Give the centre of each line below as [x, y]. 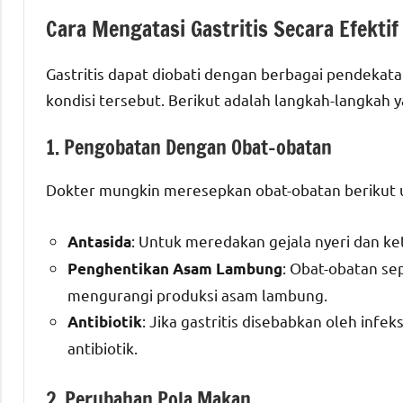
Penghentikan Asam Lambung [175, 268]
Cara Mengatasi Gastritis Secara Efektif [222, 29]
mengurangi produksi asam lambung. [197, 294]
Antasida [99, 241]
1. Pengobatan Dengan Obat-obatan [189, 148]
